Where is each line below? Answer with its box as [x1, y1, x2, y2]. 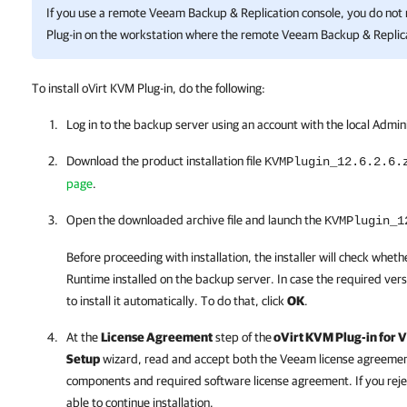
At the [66, 330, 101, 344]
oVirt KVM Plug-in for [272, 330, 398, 344]
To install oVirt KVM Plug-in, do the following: [32, 81, 265, 95]
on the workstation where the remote [82, 27, 282, 42]
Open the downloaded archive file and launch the [66, 213, 324, 227]
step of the [213, 330, 272, 344]
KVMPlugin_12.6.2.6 [264, 154, 395, 169]
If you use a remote [46, 5, 149, 20]
